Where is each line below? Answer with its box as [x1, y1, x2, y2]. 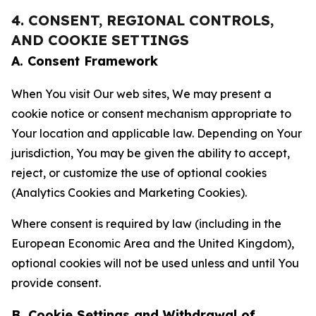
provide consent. [11, 276, 101, 290]
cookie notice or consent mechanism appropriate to [11, 107, 291, 121]
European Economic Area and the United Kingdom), [11, 236, 294, 250]
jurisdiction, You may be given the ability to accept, [11, 146, 290, 160]
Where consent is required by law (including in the [11, 217, 281, 231]
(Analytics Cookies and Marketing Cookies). [11, 186, 247, 200]
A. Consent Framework [11, 53, 158, 69]
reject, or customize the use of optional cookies [11, 166, 267, 180]
